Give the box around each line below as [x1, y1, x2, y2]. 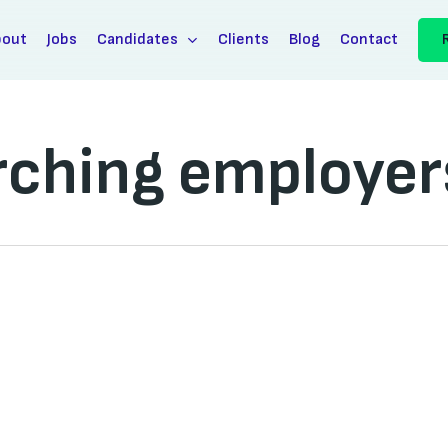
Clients [217, 30, 269, 49]
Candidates [96, 30, 178, 49]
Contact [339, 30, 398, 49]
